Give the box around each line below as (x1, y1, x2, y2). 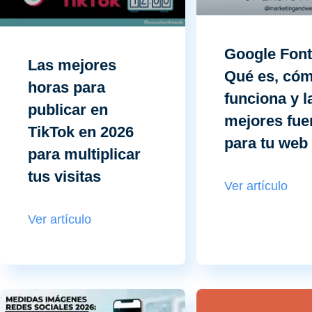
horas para (28, 78, 105, 96)
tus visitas (28, 167, 101, 185)
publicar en (28, 100, 108, 118)
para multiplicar (28, 145, 141, 163)
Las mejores (28, 56, 116, 74)
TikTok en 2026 (28, 123, 134, 141)
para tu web (224, 134, 308, 153)
